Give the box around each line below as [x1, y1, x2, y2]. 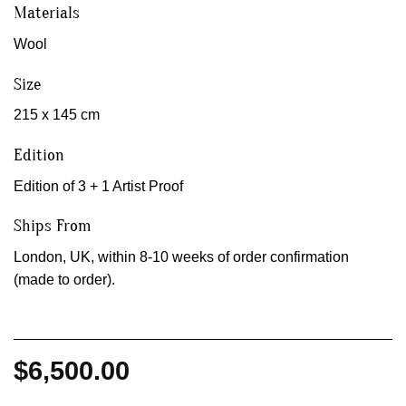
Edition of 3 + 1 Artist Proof [14, 178, 183, 194]
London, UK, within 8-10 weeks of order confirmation [14, 248, 349, 265]
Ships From [14, 216, 92, 237]
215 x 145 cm [14, 107, 100, 123]
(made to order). [14, 271, 115, 287]
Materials [14, 3, 80, 24]
